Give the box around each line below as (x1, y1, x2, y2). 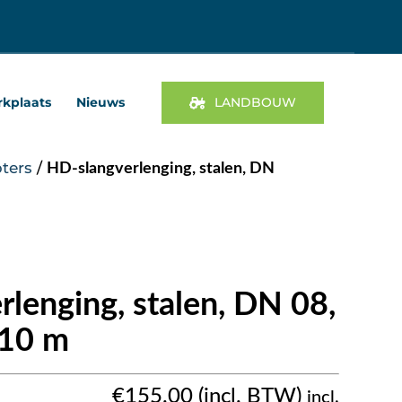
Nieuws (75, 94, 125, 111)
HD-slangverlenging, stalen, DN (47, 160, 275, 177)
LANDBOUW (214, 94, 297, 111)
